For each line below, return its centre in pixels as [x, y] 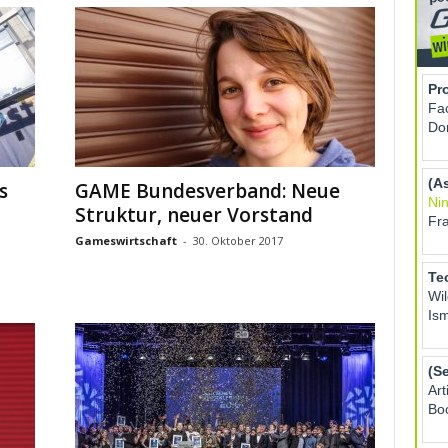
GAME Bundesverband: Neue [207, 191]
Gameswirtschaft [125, 240]
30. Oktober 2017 [237, 240]
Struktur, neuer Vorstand [193, 215]
